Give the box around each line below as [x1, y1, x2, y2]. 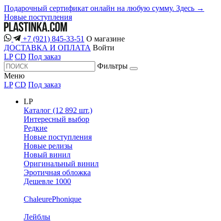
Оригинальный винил [24, 159, 99, 168]
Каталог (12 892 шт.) [24, 106, 92, 115]
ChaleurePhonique [24, 195, 81, 204]
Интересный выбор [24, 115, 89, 124]
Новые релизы [24, 142, 73, 150]
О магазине [86, 35, 125, 43]
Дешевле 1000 [24, 177, 71, 186]
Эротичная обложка [24, 168, 91, 177]
